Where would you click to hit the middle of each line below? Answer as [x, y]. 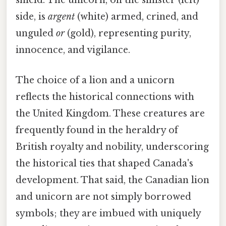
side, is [32, 17]
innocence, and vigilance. [73, 50]
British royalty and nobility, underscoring [112, 147]
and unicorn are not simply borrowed [103, 196]
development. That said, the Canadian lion [112, 180]
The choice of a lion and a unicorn [95, 80]
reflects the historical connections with [105, 97]
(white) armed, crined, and [136, 17]
